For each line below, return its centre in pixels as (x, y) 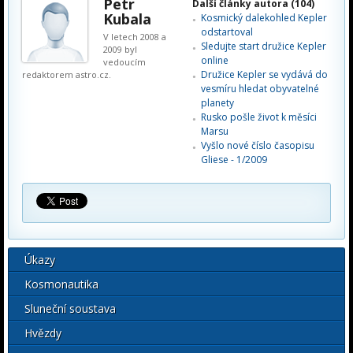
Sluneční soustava (70, 308)
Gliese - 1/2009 (234, 160)
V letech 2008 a (135, 37)
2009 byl (120, 49)
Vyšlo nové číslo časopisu (258, 145)
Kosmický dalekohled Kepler (264, 18)
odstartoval (227, 32)
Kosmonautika (61, 284)
